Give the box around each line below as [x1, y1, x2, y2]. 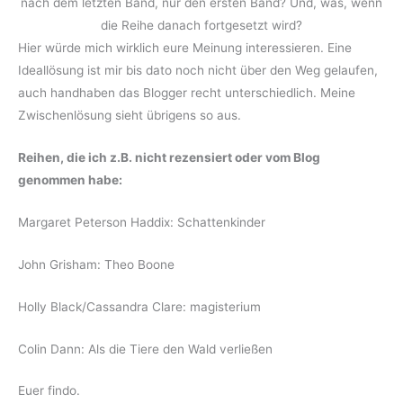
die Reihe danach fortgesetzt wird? [101, 18, 302, 33]
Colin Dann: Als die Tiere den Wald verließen [18, 341, 273, 356]
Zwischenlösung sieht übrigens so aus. [18, 108, 241, 123]
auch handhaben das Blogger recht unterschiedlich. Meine [18, 85, 355, 101]
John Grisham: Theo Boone [18, 256, 175, 272]
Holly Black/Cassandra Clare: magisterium [18, 299, 261, 314]
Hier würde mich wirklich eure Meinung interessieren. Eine [18, 40, 352, 56]
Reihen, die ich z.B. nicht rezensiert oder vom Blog [18, 150, 320, 166]
